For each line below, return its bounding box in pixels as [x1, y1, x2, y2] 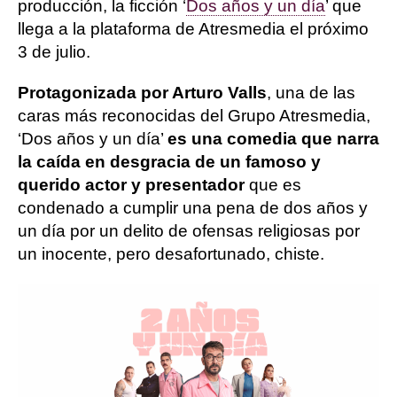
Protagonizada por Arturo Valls [18, 83, 267, 102]
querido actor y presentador [18, 175, 245, 194]
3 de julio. [18, 43, 90, 61]
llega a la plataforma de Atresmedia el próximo [18, 19, 369, 38]
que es [245, 175, 301, 194]
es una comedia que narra [167, 129, 379, 148]
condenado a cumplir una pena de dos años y [18, 198, 368, 217]
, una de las [267, 83, 355, 102]
